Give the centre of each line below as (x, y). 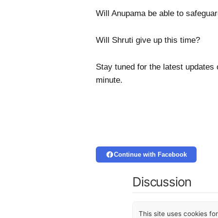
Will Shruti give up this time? (148, 40)
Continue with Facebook (150, 154)
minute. (109, 80)
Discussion (162, 182)
